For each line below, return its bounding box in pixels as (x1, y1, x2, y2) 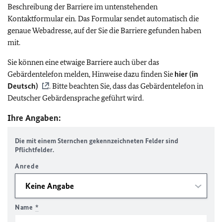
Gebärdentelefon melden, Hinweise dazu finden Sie (7, 69, 174, 79)
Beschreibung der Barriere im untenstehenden (7, 2, 158, 11)
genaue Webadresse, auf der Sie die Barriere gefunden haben (7, 26, 201, 35)
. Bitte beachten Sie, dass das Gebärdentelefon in (49, 81, 203, 91)
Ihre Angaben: (7, 112, 61, 123)
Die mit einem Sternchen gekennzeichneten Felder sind (15, 137, 178, 145)
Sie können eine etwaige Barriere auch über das (7, 57, 159, 67)
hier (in (174, 69, 198, 79)
